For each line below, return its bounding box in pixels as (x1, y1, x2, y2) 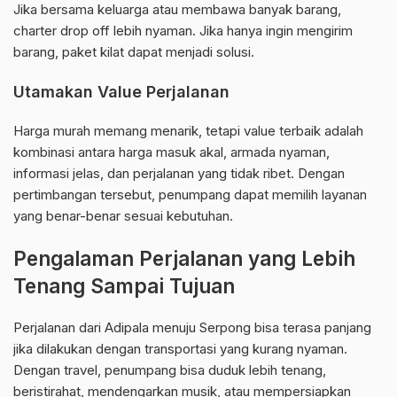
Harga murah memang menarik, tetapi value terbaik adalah (13, 122, 363, 140)
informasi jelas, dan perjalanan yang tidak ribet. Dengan (13, 165, 345, 183)
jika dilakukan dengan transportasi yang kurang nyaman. (13, 340, 347, 358)
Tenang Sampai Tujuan (13, 274, 235, 299)
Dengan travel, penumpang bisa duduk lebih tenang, (13, 362, 326, 379)
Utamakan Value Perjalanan (13, 82, 230, 102)
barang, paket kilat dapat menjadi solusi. (13, 43, 254, 61)
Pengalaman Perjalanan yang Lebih (13, 246, 355, 271)
